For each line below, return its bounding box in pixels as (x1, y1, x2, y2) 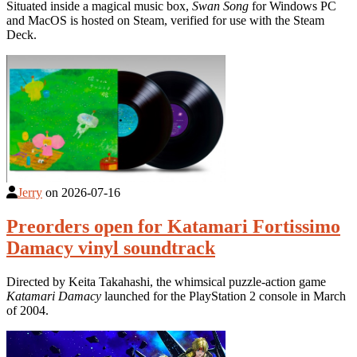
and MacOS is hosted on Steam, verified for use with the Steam (6, 14, 324, 28)
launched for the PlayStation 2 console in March (101, 289, 346, 304)
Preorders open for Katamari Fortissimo (6, 216, 340, 237)
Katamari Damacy (6, 289, 101, 304)
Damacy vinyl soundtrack (6, 237, 215, 259)
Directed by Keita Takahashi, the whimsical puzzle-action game (6, 275, 326, 289)
